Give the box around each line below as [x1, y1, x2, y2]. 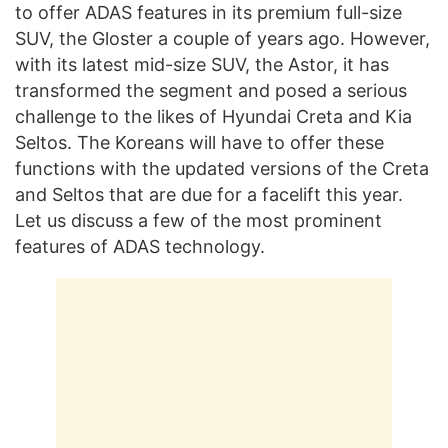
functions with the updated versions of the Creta [15, 158, 429, 180]
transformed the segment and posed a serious [15, 80, 407, 102]
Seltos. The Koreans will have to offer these [15, 132, 384, 154]
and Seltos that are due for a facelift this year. [15, 184, 403, 206]
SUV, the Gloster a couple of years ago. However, [15, 28, 430, 50]
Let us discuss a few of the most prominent [15, 210, 382, 232]
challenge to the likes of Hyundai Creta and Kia [15, 106, 412, 128]
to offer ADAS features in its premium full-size [15, 2, 402, 24]
